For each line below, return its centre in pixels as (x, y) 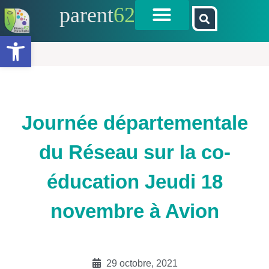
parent (87, 15)
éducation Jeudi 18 (134, 181)
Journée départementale (134, 122)
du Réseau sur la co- (134, 152)
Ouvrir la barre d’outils (35, 41)
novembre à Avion (134, 211)
